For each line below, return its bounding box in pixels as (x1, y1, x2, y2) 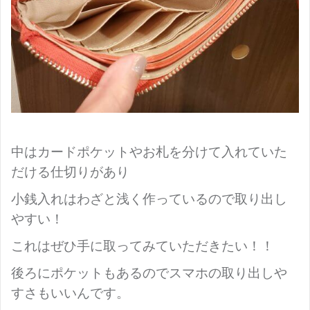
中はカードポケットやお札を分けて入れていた (11, 144, 287, 159)
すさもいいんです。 (11, 285, 129, 300)
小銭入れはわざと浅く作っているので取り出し (11, 191, 287, 206)
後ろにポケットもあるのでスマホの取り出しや (11, 265, 287, 280)
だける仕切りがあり (11, 164, 129, 179)
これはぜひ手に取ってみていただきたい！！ (11, 238, 274, 253)
